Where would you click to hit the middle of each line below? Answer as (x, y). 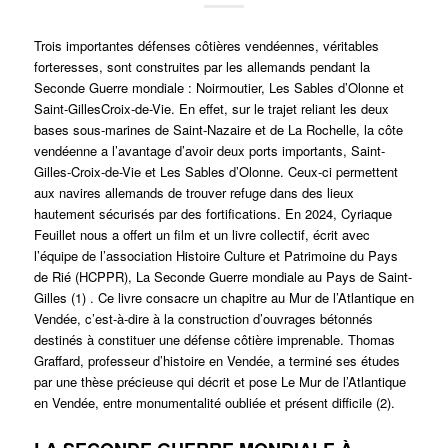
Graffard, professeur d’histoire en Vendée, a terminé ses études (216, 361)
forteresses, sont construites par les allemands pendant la (201, 67)
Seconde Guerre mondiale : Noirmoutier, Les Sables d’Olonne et (218, 88)
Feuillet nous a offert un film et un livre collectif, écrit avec (201, 235)
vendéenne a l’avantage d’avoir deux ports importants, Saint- (209, 151)
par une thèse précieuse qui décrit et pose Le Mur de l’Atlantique (219, 382)
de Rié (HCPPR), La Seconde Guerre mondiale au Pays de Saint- (222, 277)
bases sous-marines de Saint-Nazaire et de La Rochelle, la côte (218, 130)
